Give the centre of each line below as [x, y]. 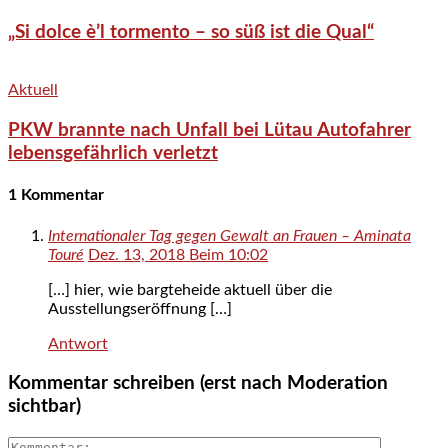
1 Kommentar [56, 195]
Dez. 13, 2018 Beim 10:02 [178, 254]
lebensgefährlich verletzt [113, 154]
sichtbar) [44, 407]
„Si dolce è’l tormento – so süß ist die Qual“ [191, 32]
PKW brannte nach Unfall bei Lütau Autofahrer [209, 131]
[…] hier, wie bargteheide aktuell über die [190, 289]
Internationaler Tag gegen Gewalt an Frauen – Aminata [229, 235]
